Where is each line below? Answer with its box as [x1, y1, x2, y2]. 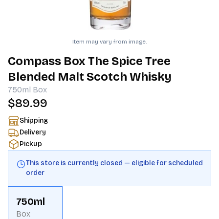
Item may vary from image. [72, 38, 147, 45]
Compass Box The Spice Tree [8, 54, 171, 68]
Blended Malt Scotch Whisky [8, 70, 172, 84]
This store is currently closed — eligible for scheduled [26, 159, 203, 167]
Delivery [20, 128, 46, 136]
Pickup [20, 140, 42, 148]
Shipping [20, 116, 48, 125]
